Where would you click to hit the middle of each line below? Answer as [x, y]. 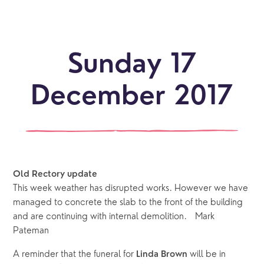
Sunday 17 [132, 66]
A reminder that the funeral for [75, 255]
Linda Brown [162, 255]
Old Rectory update [55, 175]
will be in [207, 255]
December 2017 [132, 98]
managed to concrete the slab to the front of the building [128, 203]
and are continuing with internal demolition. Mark [114, 217]
